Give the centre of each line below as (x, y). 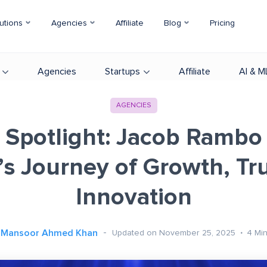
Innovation (133, 197)
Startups (122, 72)
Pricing (222, 23)
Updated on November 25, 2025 (175, 233)
